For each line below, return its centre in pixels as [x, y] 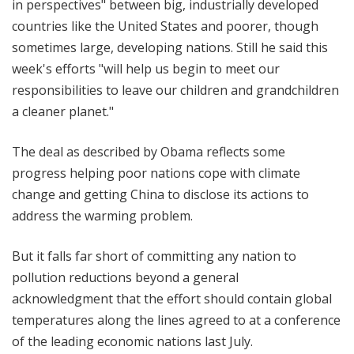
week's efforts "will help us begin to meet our [146, 69]
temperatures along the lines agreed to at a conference [176, 320]
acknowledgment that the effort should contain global [172, 299]
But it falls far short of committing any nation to [154, 256]
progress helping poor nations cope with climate [156, 173]
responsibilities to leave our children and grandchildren [175, 90]
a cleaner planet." [63, 112]
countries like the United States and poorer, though [165, 26]
